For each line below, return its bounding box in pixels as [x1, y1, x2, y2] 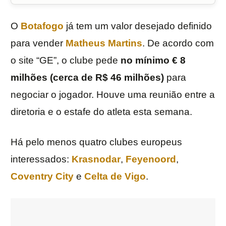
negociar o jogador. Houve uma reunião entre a [11, 89, 215, 100]
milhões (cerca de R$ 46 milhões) [11, 72, 164, 83]
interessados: [11, 154, 72, 165]
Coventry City [11, 171, 74, 182]
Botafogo [21, 21, 64, 32]
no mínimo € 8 [121, 55, 186, 66]
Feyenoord [126, 154, 176, 165]
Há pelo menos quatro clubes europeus [11, 137, 182, 148]
